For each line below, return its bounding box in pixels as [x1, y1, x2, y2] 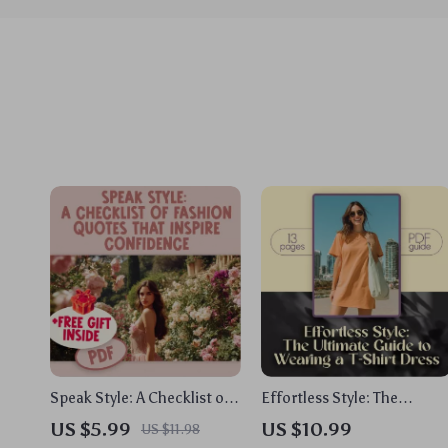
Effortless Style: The [260, 388, 398, 407]
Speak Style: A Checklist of [50, 388, 230, 407]
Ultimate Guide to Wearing [260, 410, 443, 429]
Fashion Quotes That [50, 410, 191, 429]
